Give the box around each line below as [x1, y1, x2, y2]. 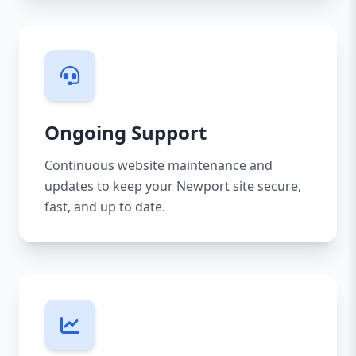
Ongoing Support [44, 119, 207, 145]
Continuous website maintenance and [44, 157, 273, 174]
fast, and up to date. [44, 198, 165, 215]
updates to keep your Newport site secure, [44, 177, 301, 195]
